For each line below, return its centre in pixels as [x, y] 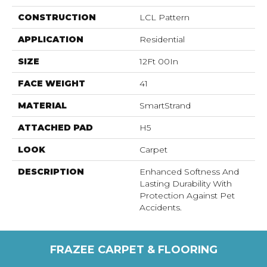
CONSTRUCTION [57, 17]
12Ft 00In [159, 61]
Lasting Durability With [186, 183]
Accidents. [161, 207]
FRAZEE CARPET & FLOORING [133, 249]
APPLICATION [51, 39]
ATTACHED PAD [55, 127]
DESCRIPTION [51, 171]
